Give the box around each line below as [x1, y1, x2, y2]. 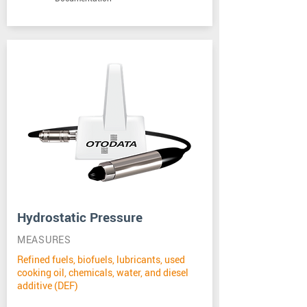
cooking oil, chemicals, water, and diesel [17, 266, 188, 279]
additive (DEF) [17, 279, 78, 292]
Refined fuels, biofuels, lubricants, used [17, 253, 185, 266]
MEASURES [17, 233, 71, 246]
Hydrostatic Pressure [17, 208, 143, 226]
